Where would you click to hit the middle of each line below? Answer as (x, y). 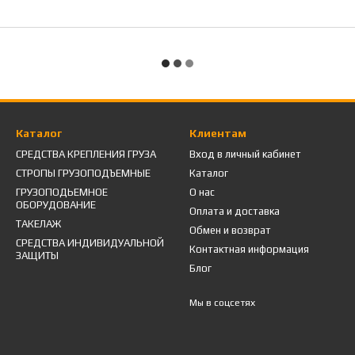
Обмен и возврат (230, 230)
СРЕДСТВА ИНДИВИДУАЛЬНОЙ (90, 243)
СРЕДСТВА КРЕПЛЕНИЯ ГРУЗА (86, 154)
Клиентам (218, 133)
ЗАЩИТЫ (37, 256)
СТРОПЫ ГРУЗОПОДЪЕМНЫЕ (83, 173)
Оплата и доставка (235, 211)
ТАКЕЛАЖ (38, 224)
